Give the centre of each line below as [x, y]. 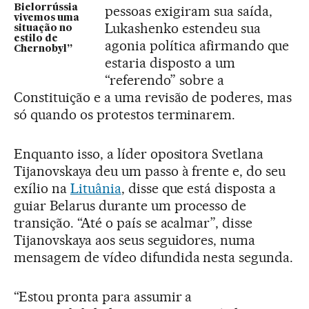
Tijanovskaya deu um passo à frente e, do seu [150, 171]
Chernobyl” [43, 49]
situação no [43, 28]
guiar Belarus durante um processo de [130, 206]
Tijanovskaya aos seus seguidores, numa [135, 240]
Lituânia [96, 188]
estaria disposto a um [170, 63]
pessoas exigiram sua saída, [189, 11]
